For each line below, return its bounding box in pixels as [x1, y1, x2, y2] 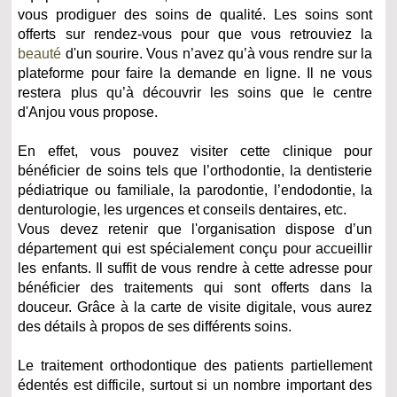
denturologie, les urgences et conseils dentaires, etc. [18, 202, 347, 218]
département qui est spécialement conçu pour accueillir [18, 241, 373, 257]
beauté [18, 46, 62, 62]
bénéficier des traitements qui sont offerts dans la [18, 280, 373, 296]
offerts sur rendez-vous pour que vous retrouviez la [18, 27, 373, 43]
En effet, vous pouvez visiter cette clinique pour [18, 144, 373, 160]
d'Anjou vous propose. [18, 105, 159, 121]
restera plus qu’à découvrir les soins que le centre [18, 85, 373, 101]
